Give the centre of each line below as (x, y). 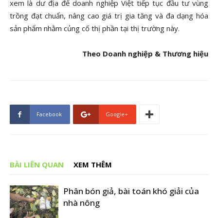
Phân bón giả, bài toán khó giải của (131, 191)
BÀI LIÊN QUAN (37, 164)
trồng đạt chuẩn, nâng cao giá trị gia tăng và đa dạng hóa (109, 16)
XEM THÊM (93, 164)
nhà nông (82, 203)
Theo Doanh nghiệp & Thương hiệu (145, 54)
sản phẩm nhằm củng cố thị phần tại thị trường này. (95, 28)
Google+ (117, 114)
